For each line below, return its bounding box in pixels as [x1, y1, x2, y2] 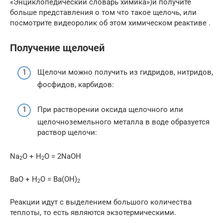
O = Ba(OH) [40, 174, 77, 184]
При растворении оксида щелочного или [37, 105, 183, 114]
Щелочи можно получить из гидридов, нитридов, [37, 67, 213, 77]
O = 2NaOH [44, 151, 81, 161]
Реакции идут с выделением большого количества [10, 197, 192, 207]
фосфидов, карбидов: [37, 80, 114, 89]
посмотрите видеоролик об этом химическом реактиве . [10, 18, 211, 27]
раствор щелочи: [37, 127, 97, 137]
